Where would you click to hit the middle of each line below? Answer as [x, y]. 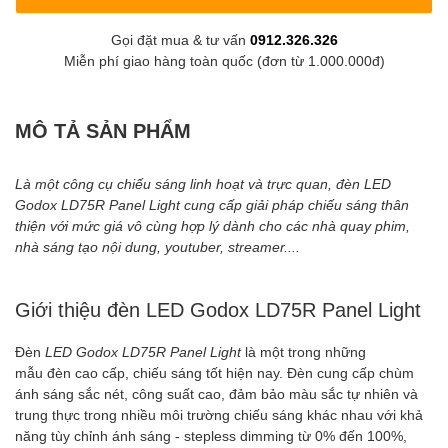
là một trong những [303, 351]
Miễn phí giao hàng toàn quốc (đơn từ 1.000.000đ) [224, 60]
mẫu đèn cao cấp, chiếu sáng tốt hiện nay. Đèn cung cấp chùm [214, 372]
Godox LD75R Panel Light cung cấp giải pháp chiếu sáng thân [212, 204]
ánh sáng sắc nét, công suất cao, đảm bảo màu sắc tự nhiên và [216, 393]
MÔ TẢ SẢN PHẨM [103, 129]
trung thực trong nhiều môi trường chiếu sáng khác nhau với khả [219, 414]
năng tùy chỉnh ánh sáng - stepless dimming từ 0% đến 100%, [211, 435]
